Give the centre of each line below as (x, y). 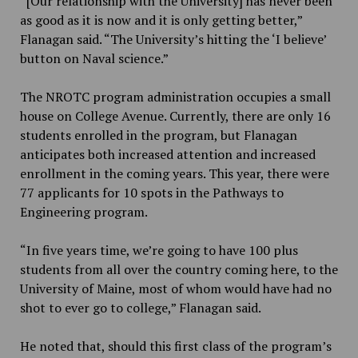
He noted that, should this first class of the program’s (175, 346)
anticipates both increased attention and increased (167, 155)
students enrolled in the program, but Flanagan (158, 135)
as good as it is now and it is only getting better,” (161, 20)
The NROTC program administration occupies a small (175, 97)
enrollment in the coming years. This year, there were (174, 174)
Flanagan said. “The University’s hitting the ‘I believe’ (173, 40)
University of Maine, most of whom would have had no (175, 289)
